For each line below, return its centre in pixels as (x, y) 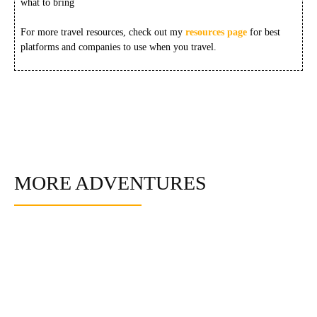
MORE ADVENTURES (110, 183)
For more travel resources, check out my (103, 32)
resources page (218, 32)
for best (265, 32)
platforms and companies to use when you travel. (119, 47)
